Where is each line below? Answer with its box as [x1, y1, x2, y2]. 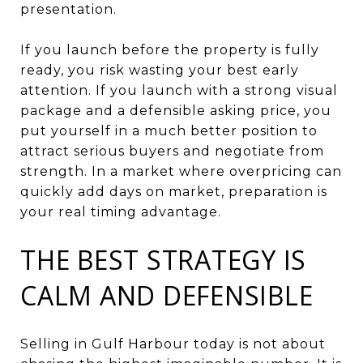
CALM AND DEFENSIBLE [20, 277, 314, 313]
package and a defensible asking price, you [20, 102, 331, 118]
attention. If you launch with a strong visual [20, 82, 338, 98]
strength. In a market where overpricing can [20, 163, 342, 179]
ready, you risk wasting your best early [20, 62, 299, 78]
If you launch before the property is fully [20, 41, 319, 58]
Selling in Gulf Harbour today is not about [20, 335, 326, 352]
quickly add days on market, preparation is [20, 183, 327, 199]
